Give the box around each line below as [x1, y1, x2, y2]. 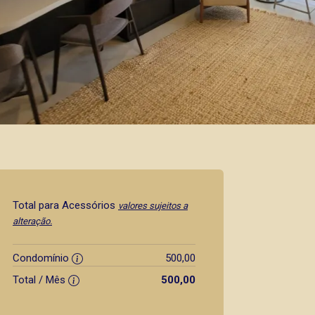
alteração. [13, 216, 52, 226]
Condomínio [13, 252, 72, 264]
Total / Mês [13, 274, 68, 286]
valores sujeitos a [118, 200, 188, 211]
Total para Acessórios [13, 199, 118, 212]
